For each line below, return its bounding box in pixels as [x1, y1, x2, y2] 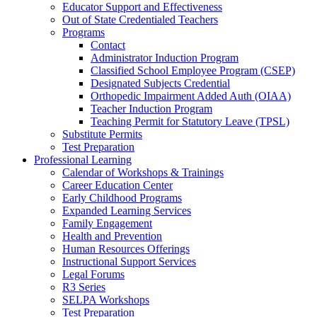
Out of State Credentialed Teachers [62, 13, 218, 25]
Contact [91, 39, 125, 51]
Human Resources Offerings [62, 243, 190, 255]
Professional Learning [34, 154, 132, 166]
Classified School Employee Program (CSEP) [91, 64, 295, 76]
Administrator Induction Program [91, 52, 238, 64]
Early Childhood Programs [62, 192, 182, 204]
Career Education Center [62, 179, 173, 191]
